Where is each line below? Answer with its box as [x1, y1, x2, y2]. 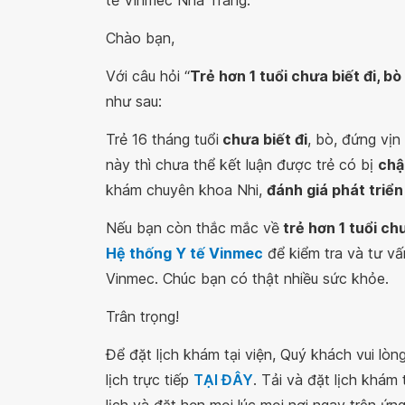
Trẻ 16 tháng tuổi [106, 130, 219, 148]
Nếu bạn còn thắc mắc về [106, 219, 279, 237]
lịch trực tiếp [106, 371, 193, 389]
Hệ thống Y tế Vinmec [106, 244, 263, 262]
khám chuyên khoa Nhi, [106, 181, 267, 199]
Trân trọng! [106, 307, 179, 325]
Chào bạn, [106, 29, 174, 47]
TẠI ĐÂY [193, 371, 253, 389]
